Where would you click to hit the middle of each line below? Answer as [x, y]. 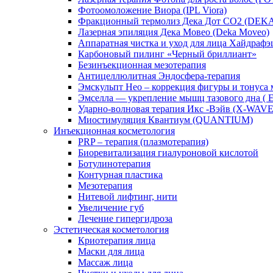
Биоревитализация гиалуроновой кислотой [168, 153]
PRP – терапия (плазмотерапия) [143, 142]
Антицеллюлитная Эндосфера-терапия [159, 76]
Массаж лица [105, 262]
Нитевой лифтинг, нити [128, 197]
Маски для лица [111, 251]
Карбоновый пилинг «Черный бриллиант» [167, 54]
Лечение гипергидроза [125, 218]
